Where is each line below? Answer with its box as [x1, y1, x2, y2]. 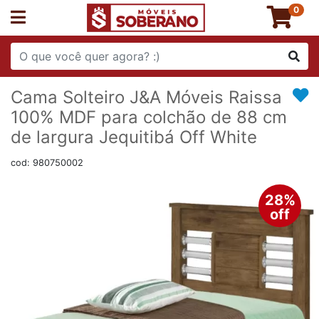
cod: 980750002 [11, 157, 83, 168]
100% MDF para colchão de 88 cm [11, 107, 287, 127]
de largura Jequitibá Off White [11, 127, 257, 147]
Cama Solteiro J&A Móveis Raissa [11, 87, 282, 108]
